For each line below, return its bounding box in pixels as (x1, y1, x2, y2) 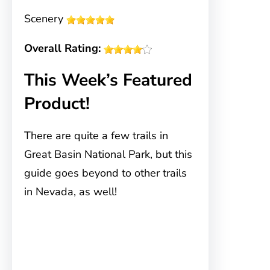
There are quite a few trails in (24, 128, 168, 143)
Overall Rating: (24, 41, 101, 55)
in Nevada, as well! (24, 184, 117, 199)
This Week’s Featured (24, 69, 192, 92)
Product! (24, 92, 90, 115)
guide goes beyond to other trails (24, 166, 187, 180)
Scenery (24, 11, 66, 26)
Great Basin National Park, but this (24, 147, 192, 162)
